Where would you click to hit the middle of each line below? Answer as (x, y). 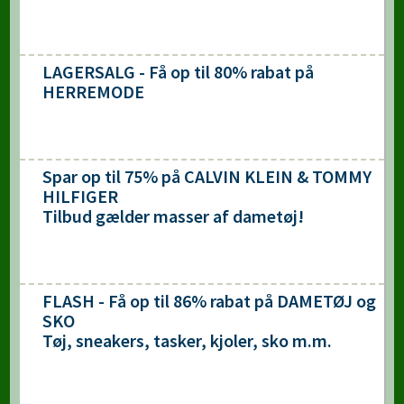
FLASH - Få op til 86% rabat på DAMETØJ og (209, 301)
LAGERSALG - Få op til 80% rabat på (178, 72)
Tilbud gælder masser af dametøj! (173, 216)
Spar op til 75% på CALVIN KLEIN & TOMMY (207, 176)
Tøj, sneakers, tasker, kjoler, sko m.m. (187, 340)
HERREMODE (93, 92)
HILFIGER (80, 196)
